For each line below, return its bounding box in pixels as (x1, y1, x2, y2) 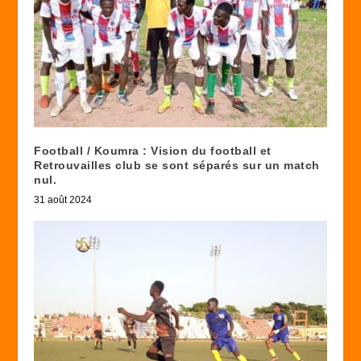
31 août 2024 (34, 193, 93, 205)
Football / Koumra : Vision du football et (34, 143, 272, 157)
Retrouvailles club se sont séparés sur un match (34, 158, 320, 172)
